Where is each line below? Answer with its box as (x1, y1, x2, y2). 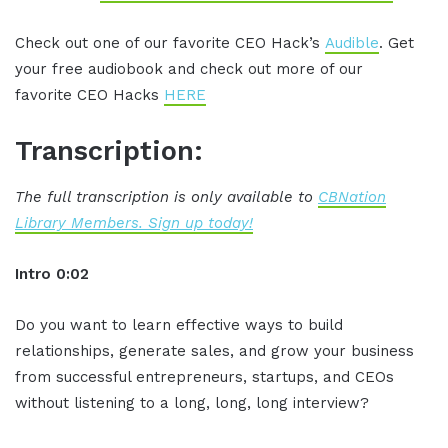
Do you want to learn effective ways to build (15, 315, 343, 334)
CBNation (318, 187, 386, 206)
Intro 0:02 (15, 264, 89, 283)
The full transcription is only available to (15, 187, 318, 206)
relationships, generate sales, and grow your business (15, 341, 414, 360)
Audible (325, 34, 379, 53)
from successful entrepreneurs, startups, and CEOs (15, 367, 394, 386)
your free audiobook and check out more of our (15, 60, 363, 79)
